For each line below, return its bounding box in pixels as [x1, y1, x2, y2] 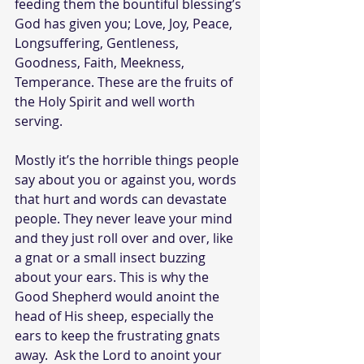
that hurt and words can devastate [15, 190, 230, 208]
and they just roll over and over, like [15, 229, 236, 247]
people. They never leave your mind [15, 210, 236, 227]
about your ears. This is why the [15, 268, 212, 286]
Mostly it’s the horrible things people [15, 151, 242, 169]
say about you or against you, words [15, 171, 240, 188]
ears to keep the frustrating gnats [15, 327, 223, 344]
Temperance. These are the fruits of [15, 73, 236, 91]
